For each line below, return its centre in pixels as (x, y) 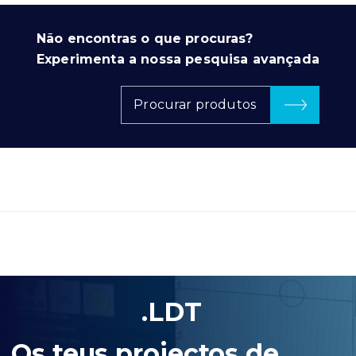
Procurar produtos (195, 104)
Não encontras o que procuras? (145, 38)
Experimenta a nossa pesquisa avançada (178, 59)
